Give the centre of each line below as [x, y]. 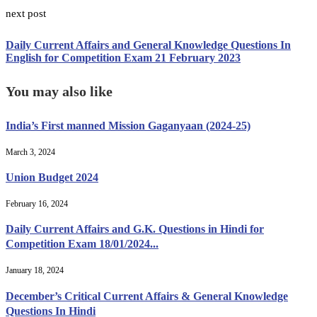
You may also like [59, 91]
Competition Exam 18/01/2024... [82, 244]
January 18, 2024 [35, 270]
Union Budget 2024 [52, 178]
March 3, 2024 [30, 152]
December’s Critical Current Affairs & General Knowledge [147, 296]
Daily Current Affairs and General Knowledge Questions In [148, 45]
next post [26, 14]
